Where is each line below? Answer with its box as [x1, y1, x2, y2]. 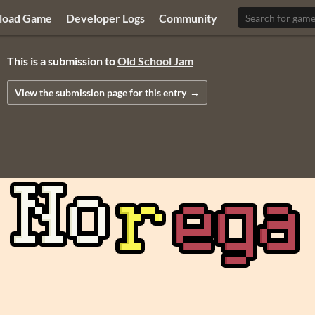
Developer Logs [66, 11, 146, 25]
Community [159, 11, 218, 25]
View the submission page [15, 86, 127, 98]
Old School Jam [117, 54, 193, 68]
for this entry [127, 86, 186, 98]
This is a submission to [7, 54, 117, 68]
